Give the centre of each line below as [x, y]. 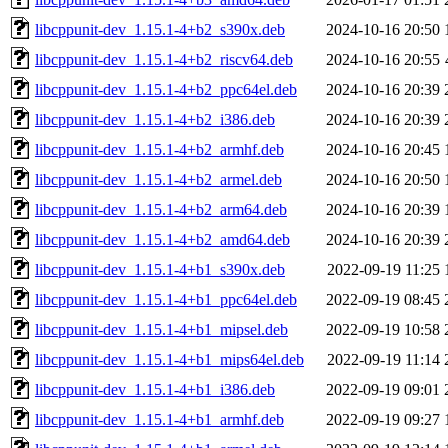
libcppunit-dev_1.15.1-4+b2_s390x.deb [160, 29]
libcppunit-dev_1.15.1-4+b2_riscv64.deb [164, 59]
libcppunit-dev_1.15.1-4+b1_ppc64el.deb [166, 299]
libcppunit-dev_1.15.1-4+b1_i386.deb [155, 389]
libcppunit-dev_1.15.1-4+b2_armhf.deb [159, 149]
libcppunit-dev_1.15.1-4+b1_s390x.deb [160, 269]
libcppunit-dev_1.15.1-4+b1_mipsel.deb [161, 329]
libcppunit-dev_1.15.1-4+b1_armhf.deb [159, 419]
